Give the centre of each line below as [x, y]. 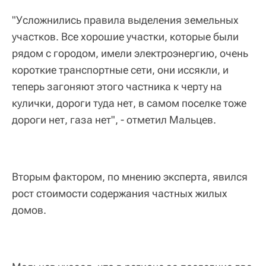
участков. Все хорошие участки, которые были [125, 37]
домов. [29, 210]
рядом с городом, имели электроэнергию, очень [130, 53]
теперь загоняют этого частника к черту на [117, 87]
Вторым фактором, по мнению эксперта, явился [130, 177]
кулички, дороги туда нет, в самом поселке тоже [129, 103]
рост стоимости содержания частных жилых [120, 194]
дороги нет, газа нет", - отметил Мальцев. [114, 120]
